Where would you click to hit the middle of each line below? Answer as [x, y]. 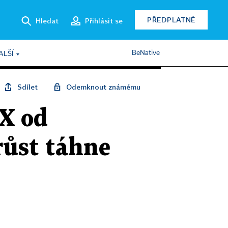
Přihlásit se [104, 20]
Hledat [47, 20]
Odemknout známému [103, 87]
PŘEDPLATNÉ [171, 20]
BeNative [146, 53]
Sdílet [27, 87]
